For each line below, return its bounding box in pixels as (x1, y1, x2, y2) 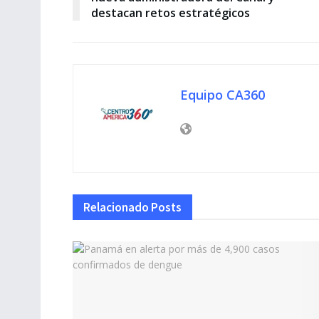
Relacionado (83, 199, 149, 216)
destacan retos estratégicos (91, 5, 250, 21)
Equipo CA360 (180, 86, 265, 104)
